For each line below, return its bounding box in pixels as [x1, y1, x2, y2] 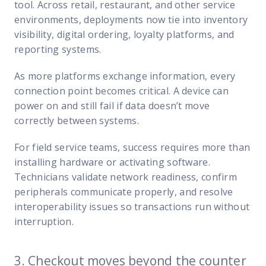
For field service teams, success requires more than [14, 140, 251, 154]
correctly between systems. [14, 113, 139, 127]
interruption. [14, 214, 74, 228]
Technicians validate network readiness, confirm [14, 170, 237, 183]
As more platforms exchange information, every [14, 69, 236, 83]
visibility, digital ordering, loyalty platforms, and [14, 27, 235, 41]
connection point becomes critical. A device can [14, 84, 229, 97]
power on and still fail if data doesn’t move [14, 99, 210, 112]
